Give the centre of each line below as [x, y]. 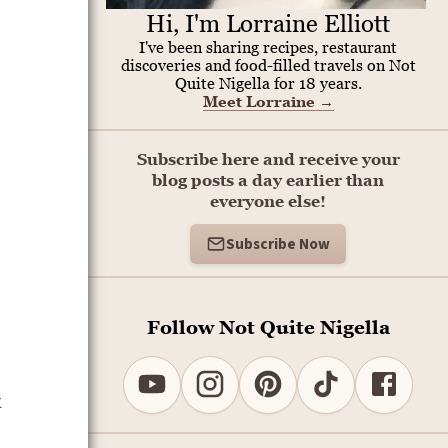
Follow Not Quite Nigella [268, 326]
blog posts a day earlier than [268, 180]
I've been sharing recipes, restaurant [268, 47]
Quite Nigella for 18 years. [268, 83]
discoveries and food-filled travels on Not [268, 65]
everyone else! [268, 201]
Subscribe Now [278, 244]
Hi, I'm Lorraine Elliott [268, 23]
